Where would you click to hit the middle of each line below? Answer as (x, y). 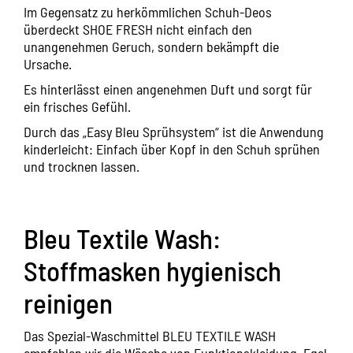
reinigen (68, 303)
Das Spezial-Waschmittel (93, 336)
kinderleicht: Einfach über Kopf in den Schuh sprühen (172, 149)
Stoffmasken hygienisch (152, 271)
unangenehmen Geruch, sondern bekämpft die (151, 47)
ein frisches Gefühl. (77, 107)
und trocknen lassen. (82, 167)
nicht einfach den (203, 30)
